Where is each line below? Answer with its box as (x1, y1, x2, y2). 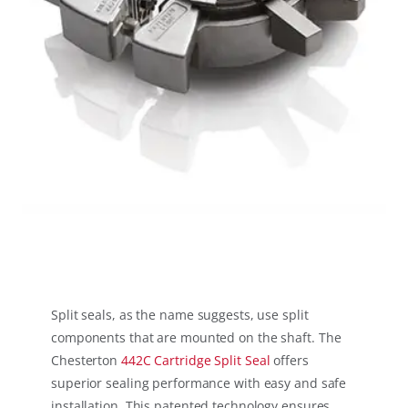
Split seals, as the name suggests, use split (51, 306, 309, 324)
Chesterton (51, 352, 121, 370)
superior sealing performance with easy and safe (51, 374, 347, 393)
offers (270, 352, 309, 370)
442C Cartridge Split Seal (120, 352, 270, 370)
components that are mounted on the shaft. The (51, 329, 342, 347)
